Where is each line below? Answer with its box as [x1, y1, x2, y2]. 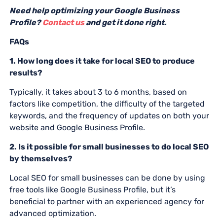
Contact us [42, 17, 86, 27]
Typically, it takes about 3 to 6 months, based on [9, 87, 187, 97]
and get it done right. [85, 17, 167, 27]
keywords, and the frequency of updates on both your [9, 110, 209, 120]
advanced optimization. [9, 208, 96, 218]
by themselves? [9, 153, 73, 163]
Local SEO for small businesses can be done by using [9, 173, 205, 183]
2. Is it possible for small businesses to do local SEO [9, 142, 209, 151]
